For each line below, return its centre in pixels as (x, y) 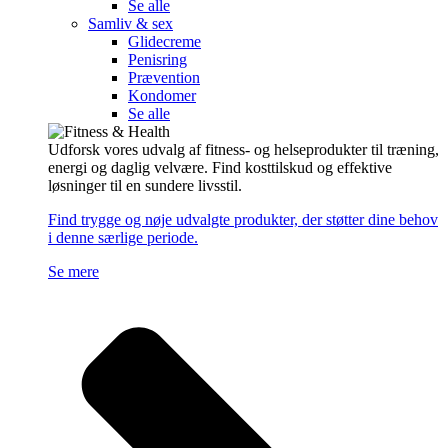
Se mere (73, 272)
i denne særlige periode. (123, 238)
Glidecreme (164, 42)
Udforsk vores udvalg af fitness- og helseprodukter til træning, (243, 150)
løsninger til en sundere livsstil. (145, 186)
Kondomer (162, 96)
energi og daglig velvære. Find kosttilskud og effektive (220, 168)
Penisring (157, 60)
